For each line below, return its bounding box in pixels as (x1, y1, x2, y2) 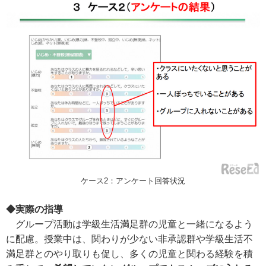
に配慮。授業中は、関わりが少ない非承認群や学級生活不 (6, 233, 253, 244)
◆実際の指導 (6, 204, 63, 214)
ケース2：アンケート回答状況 (81, 176, 185, 185)
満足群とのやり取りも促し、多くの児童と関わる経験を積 (6, 248, 253, 259)
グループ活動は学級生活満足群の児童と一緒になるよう (6, 218, 253, 229)
